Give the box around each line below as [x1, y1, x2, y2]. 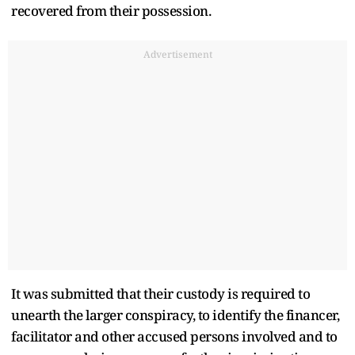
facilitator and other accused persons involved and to [11, 326, 338, 345]
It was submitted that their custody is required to [11, 284, 310, 303]
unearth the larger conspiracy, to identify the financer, [11, 305, 339, 324]
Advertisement [143, 47, 212, 61]
